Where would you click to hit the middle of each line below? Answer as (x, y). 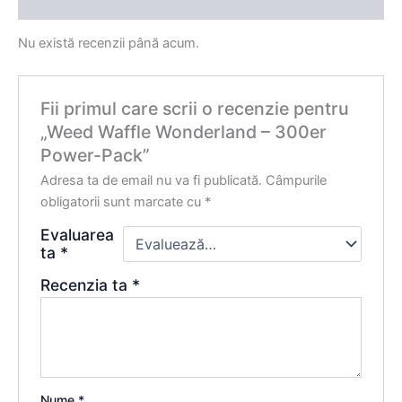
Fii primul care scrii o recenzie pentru (195, 108)
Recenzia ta (87, 284)
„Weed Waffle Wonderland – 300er (184, 131)
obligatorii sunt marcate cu (123, 201)
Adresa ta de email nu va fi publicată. (152, 180)
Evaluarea (78, 234)
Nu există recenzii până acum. (109, 44)
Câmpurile (297, 180)
